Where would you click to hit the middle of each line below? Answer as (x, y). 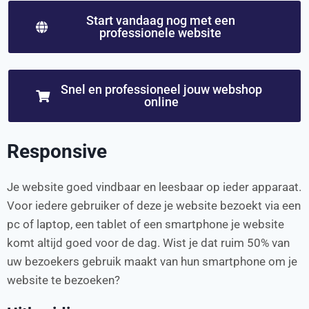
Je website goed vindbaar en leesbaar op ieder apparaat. (154, 187)
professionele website (160, 32)
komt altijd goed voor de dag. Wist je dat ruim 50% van (148, 242)
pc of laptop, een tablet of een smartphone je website (146, 224)
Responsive (57, 151)
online (161, 101)
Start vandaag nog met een (160, 20)
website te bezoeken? (65, 280)
